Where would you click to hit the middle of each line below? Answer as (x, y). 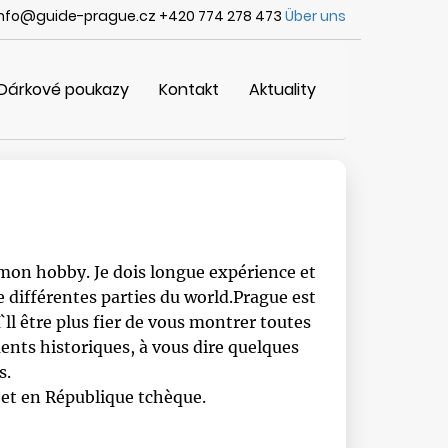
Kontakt (189, 89)
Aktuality (282, 89)
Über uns (315, 16)
